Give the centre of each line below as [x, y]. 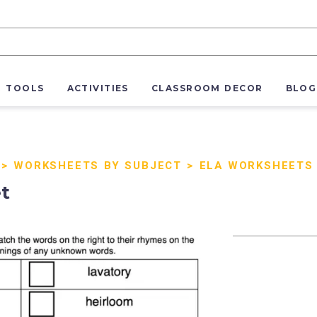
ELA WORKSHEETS [256, 166]
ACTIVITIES [98, 88]
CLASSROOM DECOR [207, 88]
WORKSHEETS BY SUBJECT [98, 166]
